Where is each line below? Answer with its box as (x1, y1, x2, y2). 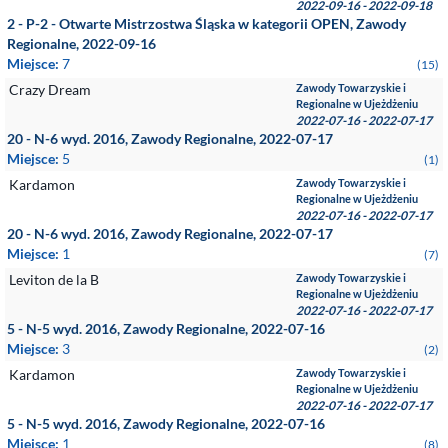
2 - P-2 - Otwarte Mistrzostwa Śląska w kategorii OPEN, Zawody (7, 15, 406, 32)
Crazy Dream (9, 81, 91, 98)
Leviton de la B (9, 271, 99, 288)
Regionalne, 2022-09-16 (7, 35, 156, 52)
